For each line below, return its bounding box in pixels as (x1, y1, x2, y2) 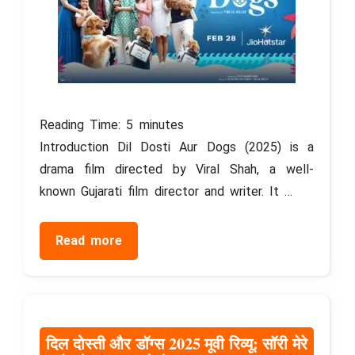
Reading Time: (40, 117, 127, 133)
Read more (55, 233, 123, 249)
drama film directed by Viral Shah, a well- (40, 162, 314, 177)
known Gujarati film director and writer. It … (40, 184, 293, 200)
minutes (139, 117, 184, 133)
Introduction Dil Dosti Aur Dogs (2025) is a (40, 139, 314, 155)
